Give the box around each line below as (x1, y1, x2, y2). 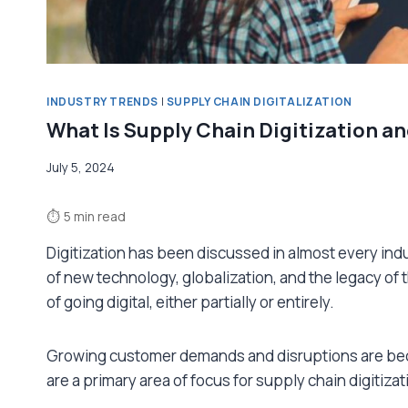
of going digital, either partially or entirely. (46, 291, 337, 312)
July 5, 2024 (46, 158, 115, 176)
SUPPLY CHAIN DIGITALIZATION (166, 94, 352, 110)
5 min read (64, 207, 126, 225)
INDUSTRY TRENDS (46, 94, 158, 110)
